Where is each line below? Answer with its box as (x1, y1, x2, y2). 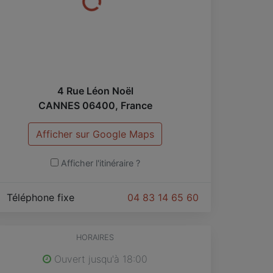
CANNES (38, 99, 80, 112)
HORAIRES (76, 232, 114, 242)
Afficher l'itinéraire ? (60, 157, 140, 168)
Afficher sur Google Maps (36, 127, 154, 140)
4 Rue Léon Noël (57, 84, 133, 97)
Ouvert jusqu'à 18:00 (51, 252, 147, 265)
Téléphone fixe (4, 191, 80, 204)
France (120, 99, 152, 112)
